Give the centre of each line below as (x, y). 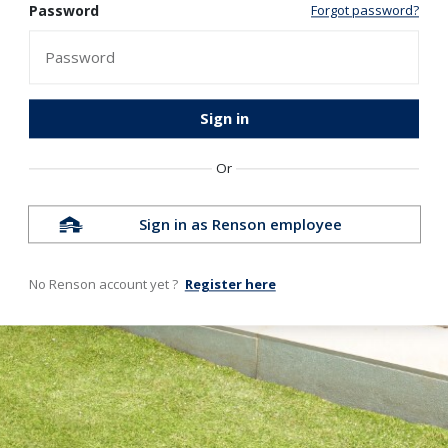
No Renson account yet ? (103, 284)
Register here (230, 284)
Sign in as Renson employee (240, 224)
